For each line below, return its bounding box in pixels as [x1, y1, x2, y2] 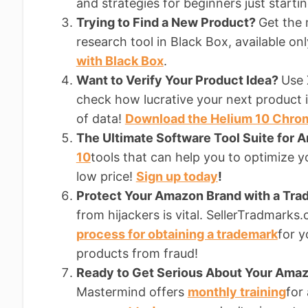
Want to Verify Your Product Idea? [76, 72, 281, 87]
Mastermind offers [76, 284, 188, 299]
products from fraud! [76, 245, 198, 261]
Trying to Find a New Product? [76, 14, 258, 30]
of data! [76, 111, 125, 126]
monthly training [187, 284, 286, 299]
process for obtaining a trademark [76, 226, 278, 241]
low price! [76, 168, 136, 184]
